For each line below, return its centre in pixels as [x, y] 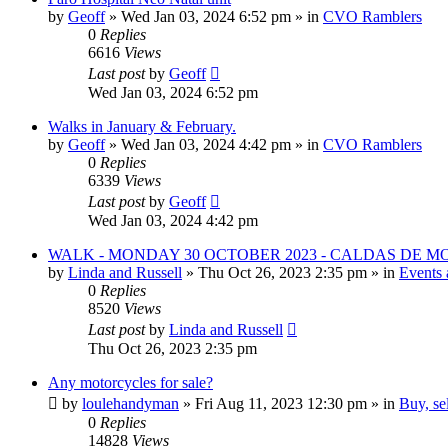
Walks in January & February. [142, 127]
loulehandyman [130, 404]
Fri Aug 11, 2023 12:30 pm [281, 404]
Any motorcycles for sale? [130, 383]
